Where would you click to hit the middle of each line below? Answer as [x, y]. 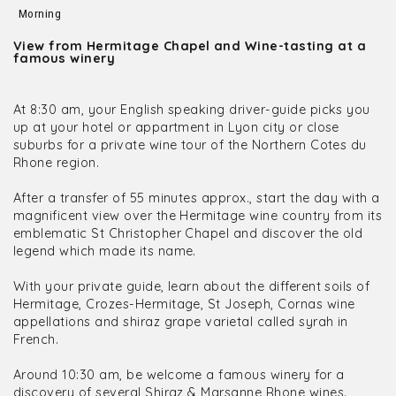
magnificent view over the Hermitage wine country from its [198, 216]
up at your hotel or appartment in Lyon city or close [176, 127]
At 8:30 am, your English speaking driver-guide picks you [192, 110]
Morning [40, 13]
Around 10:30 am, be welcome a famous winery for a [179, 375]
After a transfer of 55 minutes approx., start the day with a [197, 198]
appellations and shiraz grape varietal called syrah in [181, 322]
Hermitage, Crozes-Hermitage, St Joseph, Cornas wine [184, 304]
